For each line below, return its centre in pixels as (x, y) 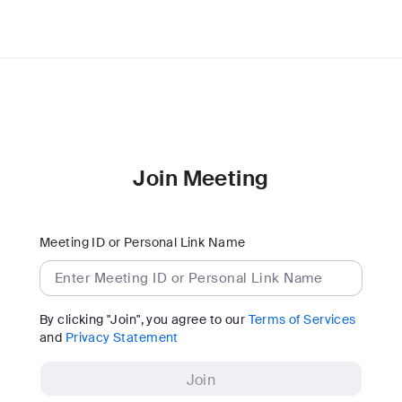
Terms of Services (302, 319)
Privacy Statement (122, 337)
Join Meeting (201, 178)
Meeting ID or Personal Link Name (143, 242)
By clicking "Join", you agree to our (144, 319)
